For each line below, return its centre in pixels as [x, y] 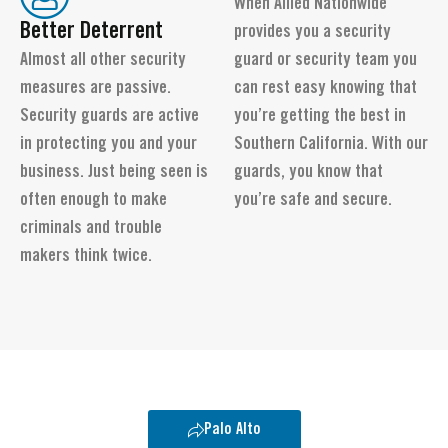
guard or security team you [325, 60]
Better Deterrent [91, 32]
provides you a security [312, 32]
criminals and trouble [91, 228]
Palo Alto [232, 430]
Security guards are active [109, 116]
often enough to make [93, 200]
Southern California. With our [331, 144]
